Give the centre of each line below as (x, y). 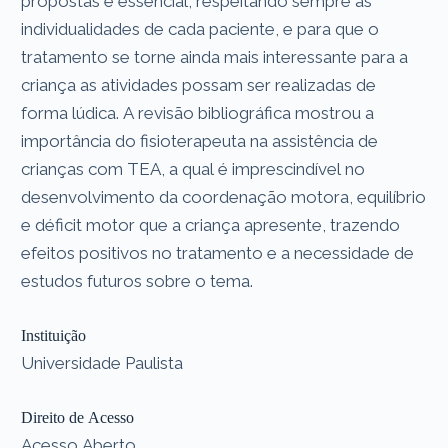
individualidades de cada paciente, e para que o (200, 28)
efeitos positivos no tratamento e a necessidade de (218, 252)
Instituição (54, 335)
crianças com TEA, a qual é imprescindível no (193, 168)
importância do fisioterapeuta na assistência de (200, 140)
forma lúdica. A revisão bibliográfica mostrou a (198, 112)
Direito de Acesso (78, 417)
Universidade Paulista (102, 362)
